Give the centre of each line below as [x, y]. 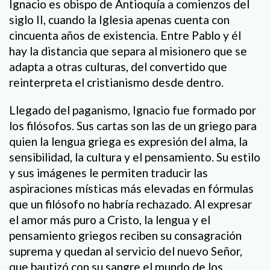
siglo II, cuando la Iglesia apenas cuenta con [119, 20]
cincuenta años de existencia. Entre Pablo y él [125, 36]
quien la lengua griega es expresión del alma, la [128, 141]
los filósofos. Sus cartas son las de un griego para [133, 125]
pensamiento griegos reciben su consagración [125, 235]
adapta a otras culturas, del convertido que [118, 67]
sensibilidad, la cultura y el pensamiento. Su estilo [135, 157]
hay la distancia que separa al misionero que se [128, 51]
